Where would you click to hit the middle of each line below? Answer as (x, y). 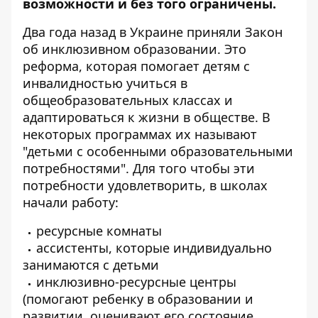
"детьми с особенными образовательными (158, 151)
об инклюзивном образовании (120, 49)
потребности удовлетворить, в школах (145, 185)
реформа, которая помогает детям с (136, 66)
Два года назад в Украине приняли (134, 32)
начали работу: (71, 202)
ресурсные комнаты (99, 231)
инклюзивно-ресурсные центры (136, 282)
